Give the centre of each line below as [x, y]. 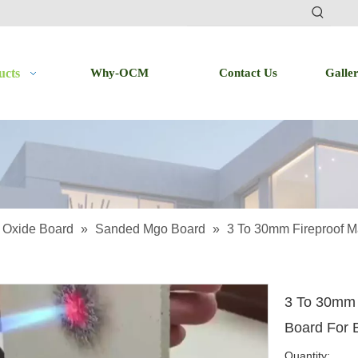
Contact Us [248, 73]
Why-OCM [119, 73]
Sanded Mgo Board [150, 229]
